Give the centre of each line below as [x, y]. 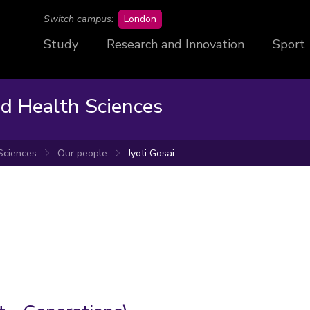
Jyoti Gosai [151, 153]
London [140, 19]
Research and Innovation [175, 44]
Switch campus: [79, 19]
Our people [82, 153]
